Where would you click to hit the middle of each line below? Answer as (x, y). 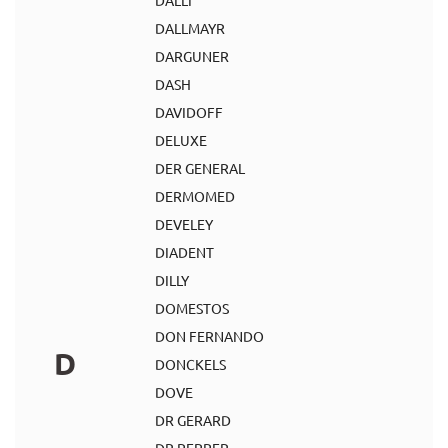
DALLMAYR (190, 28)
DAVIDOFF (189, 112)
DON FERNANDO (209, 336)
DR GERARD (193, 420)
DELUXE (181, 140)
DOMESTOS (192, 308)
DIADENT (184, 252)
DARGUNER (192, 56)
